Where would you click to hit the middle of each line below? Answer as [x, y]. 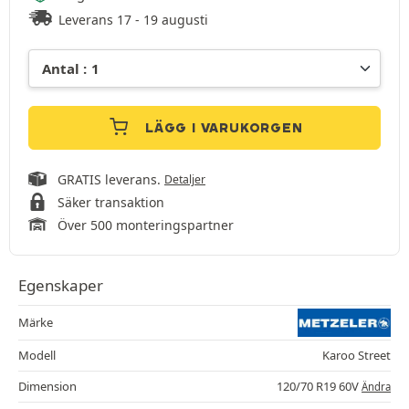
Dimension [47, 387]
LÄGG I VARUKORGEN [224, 128]
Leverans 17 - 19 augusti [134, 20]
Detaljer [185, 180]
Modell [37, 356]
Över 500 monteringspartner [146, 225]
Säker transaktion [111, 203]
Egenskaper [61, 286]
